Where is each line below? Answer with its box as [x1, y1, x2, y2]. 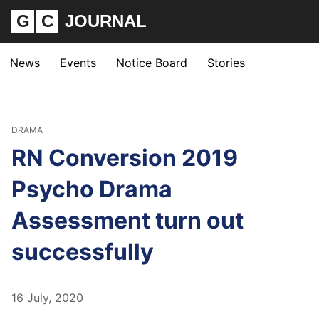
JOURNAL [65, 11, 147, 31]
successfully [11, 238, 154, 266]
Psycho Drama [11, 175, 172, 203]
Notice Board [116, 56, 187, 70]
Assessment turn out [11, 206, 244, 234]
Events [60, 56, 96, 70]
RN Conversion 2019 [11, 144, 238, 172]
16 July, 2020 [11, 291, 83, 305]
